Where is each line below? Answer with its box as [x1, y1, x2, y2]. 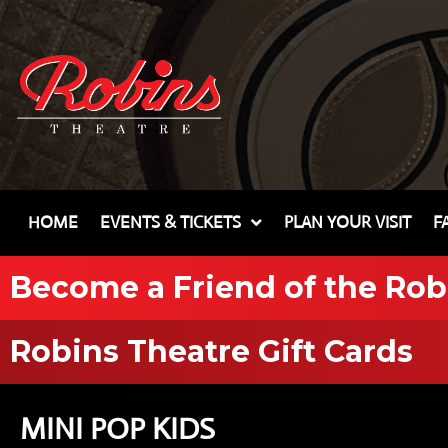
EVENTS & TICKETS [100, 211, 241, 233]
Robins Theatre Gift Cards [10, 332, 413, 370]
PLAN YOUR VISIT [284, 211, 411, 233]
